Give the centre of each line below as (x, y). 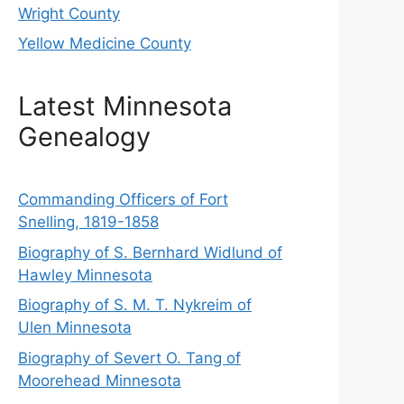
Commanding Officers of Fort (123, 200)
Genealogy (84, 137)
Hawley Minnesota (85, 275)
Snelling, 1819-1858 (88, 222)
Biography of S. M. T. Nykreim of (135, 305)
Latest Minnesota (125, 106)
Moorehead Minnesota (100, 380)
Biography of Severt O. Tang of (129, 358)
